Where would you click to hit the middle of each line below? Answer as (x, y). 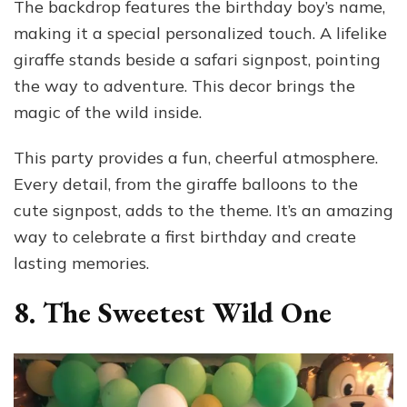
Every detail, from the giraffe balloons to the (186, 184)
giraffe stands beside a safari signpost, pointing (197, 59)
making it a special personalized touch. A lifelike (200, 33)
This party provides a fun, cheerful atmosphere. (196, 157)
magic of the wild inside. (108, 112)
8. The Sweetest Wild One (173, 312)
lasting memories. (81, 263)
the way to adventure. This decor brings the (184, 85)
